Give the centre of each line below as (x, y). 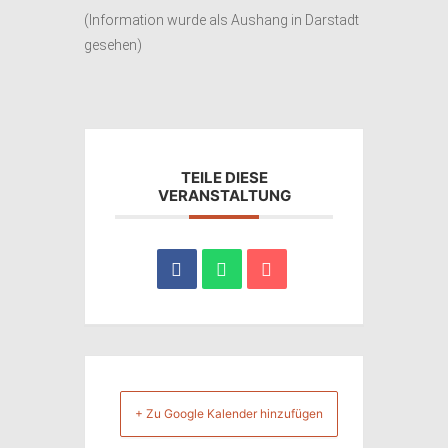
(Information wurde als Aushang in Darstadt (221, 20)
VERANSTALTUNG (224, 196)
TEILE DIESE (224, 178)
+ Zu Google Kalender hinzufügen (229, 414)
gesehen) (113, 45)
